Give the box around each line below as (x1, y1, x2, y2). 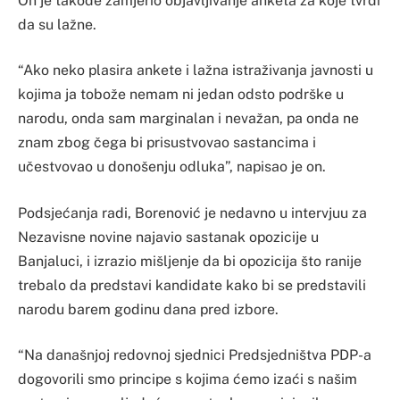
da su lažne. (18, 15, 96, 33)
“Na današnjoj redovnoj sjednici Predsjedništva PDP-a (18, 346, 371, 364)
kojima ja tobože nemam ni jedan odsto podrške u (18, 86, 344, 104)
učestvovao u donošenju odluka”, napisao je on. (18, 158, 326, 176)
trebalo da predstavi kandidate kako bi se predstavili (18, 276, 366, 294)
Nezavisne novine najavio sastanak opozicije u (18, 228, 319, 246)
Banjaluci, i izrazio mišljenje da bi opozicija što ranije (18, 252, 362, 270)
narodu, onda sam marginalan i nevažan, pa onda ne (18, 110, 359, 128)
